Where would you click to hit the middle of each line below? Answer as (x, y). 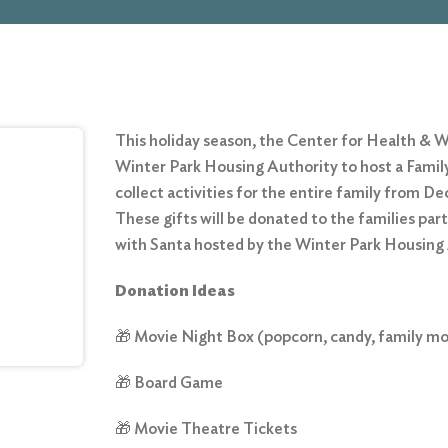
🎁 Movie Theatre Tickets (206, 428)
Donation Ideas (175, 290)
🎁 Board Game (169, 382)
